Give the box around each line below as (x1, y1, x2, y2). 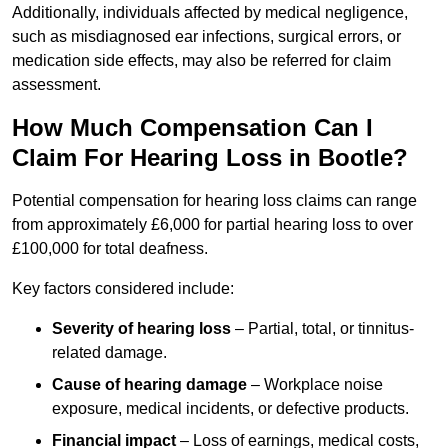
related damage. (52, 344, 167, 362)
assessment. (12, 76, 101, 94)
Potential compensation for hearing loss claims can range (12, 192, 417, 210)
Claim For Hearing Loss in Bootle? (12, 144, 408, 172)
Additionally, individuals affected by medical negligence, (12, 4, 408, 22)
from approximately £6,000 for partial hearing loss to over (12, 216, 413, 234)
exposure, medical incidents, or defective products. (52, 400, 409, 418)
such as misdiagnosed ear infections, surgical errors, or (12, 28, 401, 46)
